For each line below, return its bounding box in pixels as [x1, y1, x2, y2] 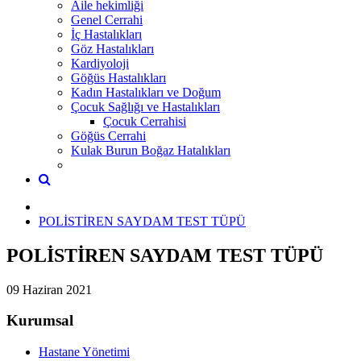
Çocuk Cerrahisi [103, 114, 186, 128]
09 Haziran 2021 [6, 282, 92, 297]
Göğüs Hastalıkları [71, 70, 166, 85]
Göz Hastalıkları [71, 41, 154, 56]
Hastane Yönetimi [39, 345, 130, 359]
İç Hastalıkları [71, 27, 142, 41]
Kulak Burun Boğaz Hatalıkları [71, 143, 230, 157]
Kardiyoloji [71, 56, 129, 70]
